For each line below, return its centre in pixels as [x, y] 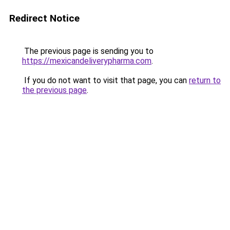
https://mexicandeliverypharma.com [87, 61]
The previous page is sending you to [88, 51]
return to [205, 80]
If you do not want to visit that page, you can [106, 80]
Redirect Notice [44, 18]
